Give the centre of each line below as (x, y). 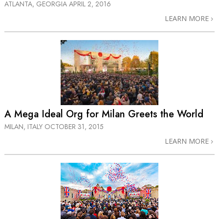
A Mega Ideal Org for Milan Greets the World (104, 114)
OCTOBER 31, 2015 (74, 126)
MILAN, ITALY (24, 126)
